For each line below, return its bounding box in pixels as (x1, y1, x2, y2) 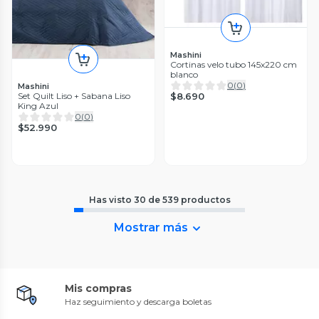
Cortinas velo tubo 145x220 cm (170, 58, 297, 70)
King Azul (18, 100, 58, 112)
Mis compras (65, 282, 132, 296)
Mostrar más (114, 221, 188, 235)
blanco (170, 68, 198, 80)
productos (180, 194, 231, 206)
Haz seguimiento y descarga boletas (65, 296, 211, 308)
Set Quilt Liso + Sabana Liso (18, 90, 130, 102)
